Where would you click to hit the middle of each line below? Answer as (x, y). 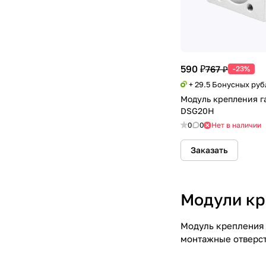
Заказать (209, 150)
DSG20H (197, 111)
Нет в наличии (236, 125)
